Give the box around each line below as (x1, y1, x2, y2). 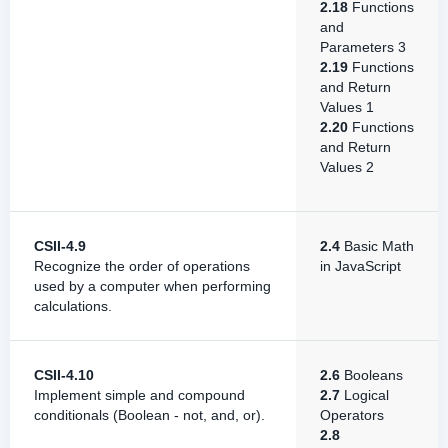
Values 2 (320, 159, 374, 175)
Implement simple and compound (34, 387, 245, 403)
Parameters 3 (320, 39, 406, 55)
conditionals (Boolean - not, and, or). (34, 407, 265, 423)
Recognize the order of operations (34, 258, 250, 274)
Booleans (340, 367, 403, 383)
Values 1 (320, 99, 374, 115)
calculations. (34, 298, 112, 314)
